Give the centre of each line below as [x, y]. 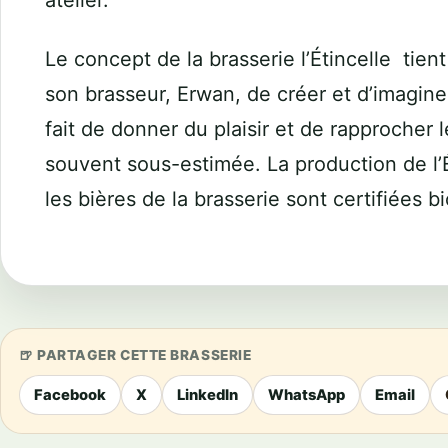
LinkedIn [207, 395]
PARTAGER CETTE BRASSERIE [144, 355]
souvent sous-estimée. [156, 164]
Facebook [70, 395]
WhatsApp [306, 395]
